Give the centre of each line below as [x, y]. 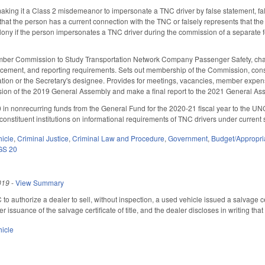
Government [188, 138]
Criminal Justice [43, 138]
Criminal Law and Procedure [119, 138]
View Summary [40, 182]
